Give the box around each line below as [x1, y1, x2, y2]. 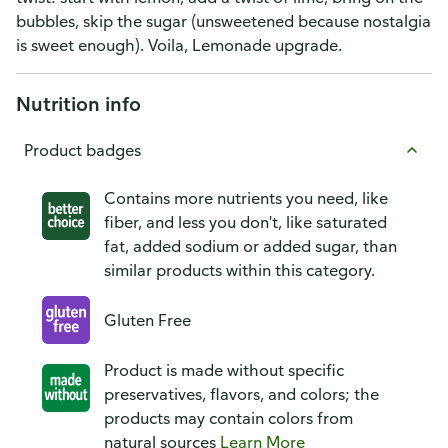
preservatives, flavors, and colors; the [104, 384, 379, 404]
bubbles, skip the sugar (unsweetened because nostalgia [16, 11, 431, 31]
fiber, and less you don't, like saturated [104, 212, 387, 232]
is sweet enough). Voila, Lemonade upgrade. [16, 35, 342, 55]
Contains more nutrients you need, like [104, 188, 388, 208]
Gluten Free [104, 310, 191, 330]
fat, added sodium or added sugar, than [104, 236, 397, 256]
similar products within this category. [104, 260, 375, 280]
